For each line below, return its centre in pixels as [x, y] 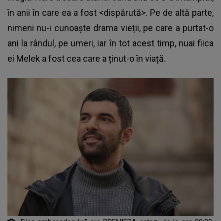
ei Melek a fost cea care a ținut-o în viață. [87, 59]
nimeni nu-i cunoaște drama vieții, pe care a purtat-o [110, 28]
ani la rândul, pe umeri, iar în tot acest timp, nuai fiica [110, 43]
